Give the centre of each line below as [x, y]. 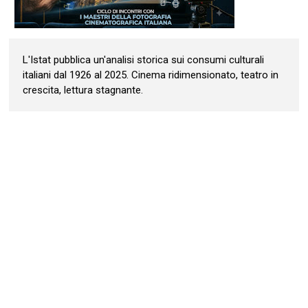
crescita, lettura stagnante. [83, 90]
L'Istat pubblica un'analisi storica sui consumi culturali [144, 60]
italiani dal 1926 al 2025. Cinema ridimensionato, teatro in [151, 75]
